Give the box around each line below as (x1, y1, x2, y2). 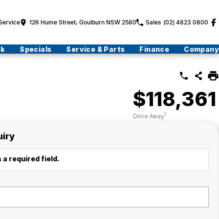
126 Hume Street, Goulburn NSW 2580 (29, 19, 136, 26)
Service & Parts (66, 45, 125, 53)
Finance (139, 45, 170, 53)
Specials (20, 45, 52, 53)
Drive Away (133, 112, 164, 120)
